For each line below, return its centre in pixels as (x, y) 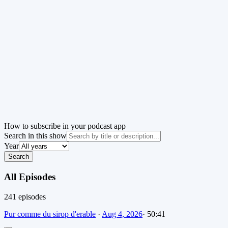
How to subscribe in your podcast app (65, 126)
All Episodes (30, 177)
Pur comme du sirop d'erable (50, 214)
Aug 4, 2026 (122, 214)
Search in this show (35, 136)
